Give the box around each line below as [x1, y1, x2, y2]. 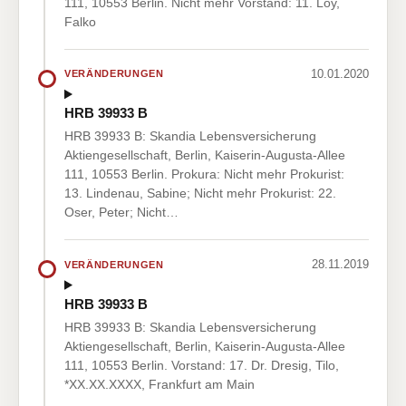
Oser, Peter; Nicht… [64, 205, 179, 220]
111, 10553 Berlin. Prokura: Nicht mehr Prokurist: [64, 167, 344, 182]
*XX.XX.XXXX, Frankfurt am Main [64, 376, 255, 391]
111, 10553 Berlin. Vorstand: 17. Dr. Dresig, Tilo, [64, 357, 339, 372]
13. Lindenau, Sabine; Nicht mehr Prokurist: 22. [64, 186, 336, 201]
